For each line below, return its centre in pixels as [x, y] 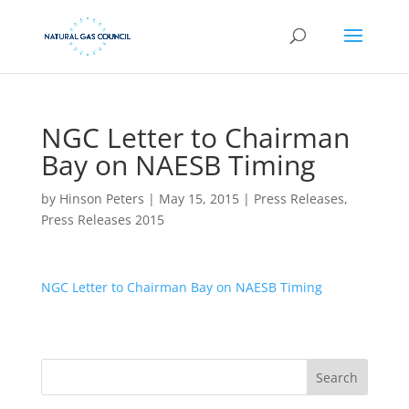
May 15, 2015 [199, 199]
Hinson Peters [101, 199]
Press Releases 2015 [102, 220]
